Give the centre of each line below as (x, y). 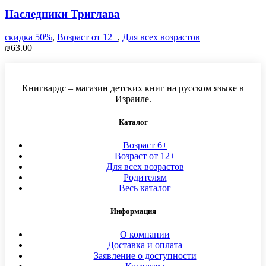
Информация (133, 211)
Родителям (145, 178)
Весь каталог (145, 188)
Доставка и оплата (145, 245)
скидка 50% (28, 37)
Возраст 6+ (145, 145)
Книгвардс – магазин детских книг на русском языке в (133, 88)
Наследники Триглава (62, 14)
